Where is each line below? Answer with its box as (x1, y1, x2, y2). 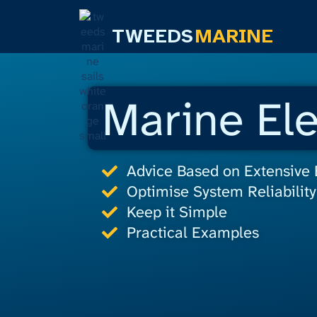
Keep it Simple (126, 202, 227, 222)
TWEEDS (112, 22, 193, 49)
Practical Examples (126, 222, 259, 243)
